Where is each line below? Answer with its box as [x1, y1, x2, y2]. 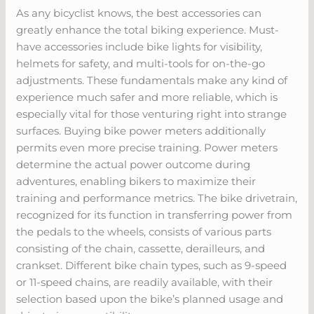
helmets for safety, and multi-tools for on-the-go [16, 56, 266, 70]
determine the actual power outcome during [16, 157, 251, 171]
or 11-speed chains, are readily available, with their [16, 275, 273, 289]
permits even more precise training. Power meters [16, 140, 278, 154]
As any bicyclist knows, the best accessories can [16, 6, 262, 20]
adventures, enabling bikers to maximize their [16, 174, 257, 188]
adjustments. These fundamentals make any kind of [16, 73, 288, 87]
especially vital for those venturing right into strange [16, 107, 287, 121]
